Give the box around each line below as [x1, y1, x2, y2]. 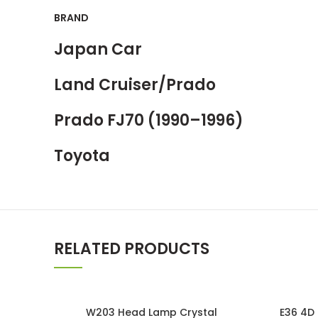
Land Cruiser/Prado [54, 74, 216, 96]
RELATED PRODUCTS [54, 238, 209, 260]
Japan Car [54, 38, 142, 60]
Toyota [54, 145, 110, 167]
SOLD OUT [61, 297, 106, 307]
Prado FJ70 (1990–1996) [54, 109, 243, 131]
